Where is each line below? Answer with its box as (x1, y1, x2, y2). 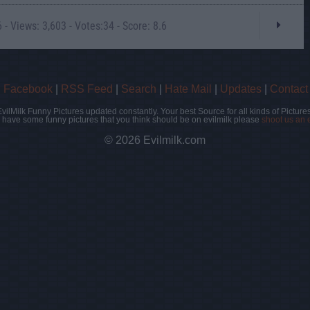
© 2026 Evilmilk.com (104, 134, 206, 147)
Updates (220, 83, 262, 95)
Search (121, 83, 156, 95)
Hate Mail (165, 83, 212, 95)
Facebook (3, 83, 53, 95)
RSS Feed (61, 83, 113, 95)
